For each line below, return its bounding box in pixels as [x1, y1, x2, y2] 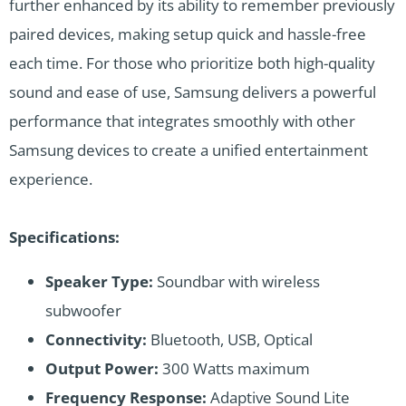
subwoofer [45, 299, 121, 321]
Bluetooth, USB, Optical [147, 328, 313, 350]
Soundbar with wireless [153, 270, 320, 292]
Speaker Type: [45, 270, 153, 292]
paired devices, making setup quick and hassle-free [9, 23, 366, 44]
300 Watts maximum [159, 357, 310, 379]
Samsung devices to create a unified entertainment [9, 139, 368, 160]
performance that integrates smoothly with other [9, 110, 355, 131]
